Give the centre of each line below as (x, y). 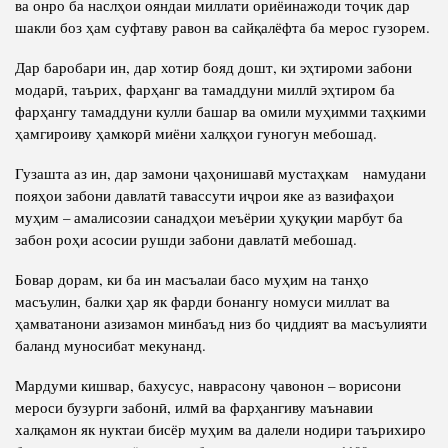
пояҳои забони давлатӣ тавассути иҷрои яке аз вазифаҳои (204, 195)
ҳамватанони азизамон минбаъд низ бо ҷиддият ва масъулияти (221, 323)
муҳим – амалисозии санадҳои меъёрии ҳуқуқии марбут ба (209, 217)
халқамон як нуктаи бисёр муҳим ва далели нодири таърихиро (220, 429)
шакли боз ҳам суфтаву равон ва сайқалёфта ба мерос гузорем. (222, 27)
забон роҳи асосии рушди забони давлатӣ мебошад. (186, 239)
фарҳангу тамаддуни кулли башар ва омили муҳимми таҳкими (220, 111)
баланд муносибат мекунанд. (110, 345)
